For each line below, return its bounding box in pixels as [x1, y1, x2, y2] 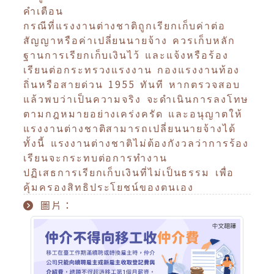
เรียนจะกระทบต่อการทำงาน [23, 150, 168, 165]
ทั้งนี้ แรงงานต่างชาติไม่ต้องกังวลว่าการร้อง [23, 135, 250, 150]
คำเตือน [23, 3, 64, 18]
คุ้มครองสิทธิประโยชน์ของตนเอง [23, 179, 194, 194]
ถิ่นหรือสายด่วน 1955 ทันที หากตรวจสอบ [23, 76, 240, 92]
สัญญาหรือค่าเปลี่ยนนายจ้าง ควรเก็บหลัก [23, 32, 235, 48]
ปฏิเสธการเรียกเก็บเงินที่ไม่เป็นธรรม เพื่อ [23, 165, 235, 180]
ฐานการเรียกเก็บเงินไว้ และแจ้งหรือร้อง [23, 47, 229, 62]
